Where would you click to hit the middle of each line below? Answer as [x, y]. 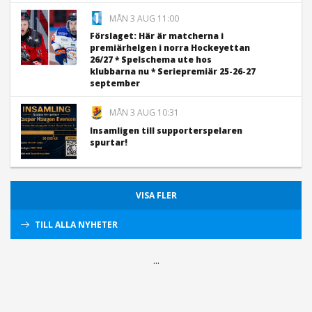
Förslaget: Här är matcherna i [157, 36]
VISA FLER [156, 196]
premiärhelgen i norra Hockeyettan [170, 48]
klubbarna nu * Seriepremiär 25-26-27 [173, 72]
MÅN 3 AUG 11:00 [144, 18]
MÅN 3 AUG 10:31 [144, 113]
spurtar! [109, 143]
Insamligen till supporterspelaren [166, 131]
